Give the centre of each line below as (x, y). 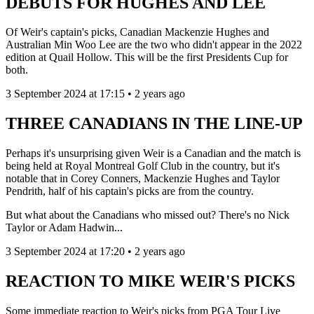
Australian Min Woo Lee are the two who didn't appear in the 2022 (154, 45)
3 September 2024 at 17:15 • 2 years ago (95, 94)
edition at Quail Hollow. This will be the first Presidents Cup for (147, 57)
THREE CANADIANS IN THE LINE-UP (154, 124)
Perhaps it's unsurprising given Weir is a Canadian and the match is (153, 153)
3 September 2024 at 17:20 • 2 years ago (95, 252)
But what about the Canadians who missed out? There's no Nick (148, 215)
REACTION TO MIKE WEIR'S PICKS (150, 281)
